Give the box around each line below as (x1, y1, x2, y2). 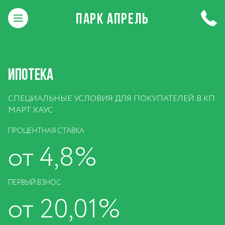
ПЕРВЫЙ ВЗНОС (8, 178, 61, 188)
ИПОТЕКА (8, 65, 53, 83)
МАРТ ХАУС (8, 104, 53, 116)
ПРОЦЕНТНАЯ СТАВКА (8, 126, 84, 136)
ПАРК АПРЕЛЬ (76, 10, 149, 26)
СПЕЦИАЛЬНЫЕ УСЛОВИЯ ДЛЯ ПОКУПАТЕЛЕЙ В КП (8, 93, 215, 104)
